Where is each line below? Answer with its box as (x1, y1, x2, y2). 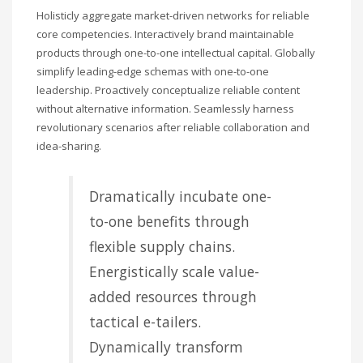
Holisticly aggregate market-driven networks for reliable (36, 7, 310, 23)
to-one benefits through (89, 211, 250, 231)
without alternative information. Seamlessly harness (36, 100, 294, 116)
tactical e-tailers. (89, 311, 201, 331)
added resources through (89, 286, 257, 306)
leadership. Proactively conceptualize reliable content (36, 82, 300, 97)
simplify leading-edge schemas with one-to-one (36, 63, 269, 79)
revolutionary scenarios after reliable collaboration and (36, 119, 310, 135)
